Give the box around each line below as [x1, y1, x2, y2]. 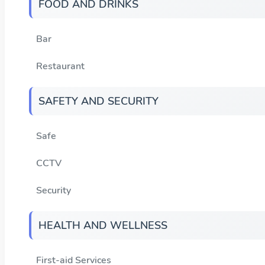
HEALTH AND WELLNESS [38, 218, 167, 232]
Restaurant [36, 59, 85, 73]
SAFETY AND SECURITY [38, 93, 159, 108]
